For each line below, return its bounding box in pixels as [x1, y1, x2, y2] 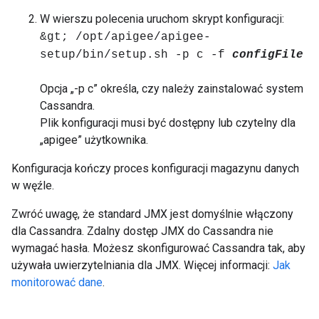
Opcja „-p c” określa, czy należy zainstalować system [40, 82, 303, 95]
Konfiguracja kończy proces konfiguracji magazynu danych [11, 162, 299, 175]
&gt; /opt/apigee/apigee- [40, 31, 211, 43]
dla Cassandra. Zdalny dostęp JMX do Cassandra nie [11, 224, 273, 238]
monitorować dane [11, 276, 103, 289]
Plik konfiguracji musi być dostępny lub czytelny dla [40, 116, 296, 130]
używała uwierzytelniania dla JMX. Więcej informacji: [11, 258, 273, 272]
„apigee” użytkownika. [40, 133, 148, 147]
